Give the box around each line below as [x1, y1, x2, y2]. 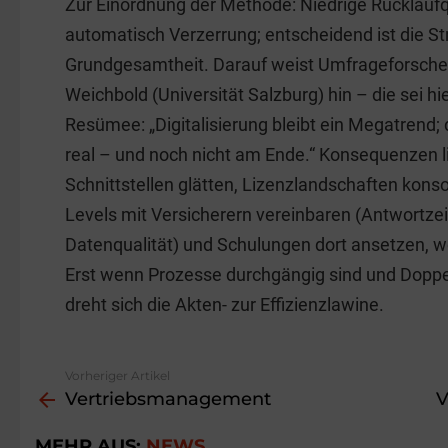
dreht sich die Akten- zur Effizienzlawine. [65, 294, 384, 316]
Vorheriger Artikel [65, 368, 170, 384]
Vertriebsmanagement [65, 388, 271, 411]
